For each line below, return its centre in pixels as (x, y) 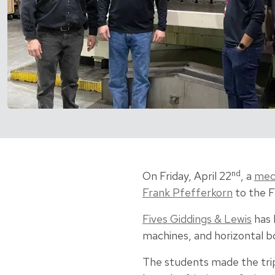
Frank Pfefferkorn (188, 193)
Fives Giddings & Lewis (197, 219)
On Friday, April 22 (187, 176)
